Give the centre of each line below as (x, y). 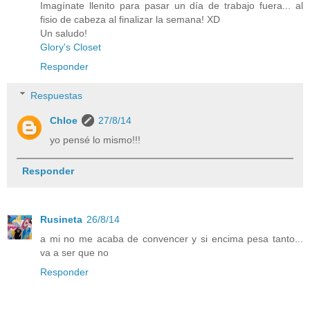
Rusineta (61, 219)
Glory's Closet (71, 47)
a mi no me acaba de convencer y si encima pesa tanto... (172, 238)
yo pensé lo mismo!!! (95, 139)
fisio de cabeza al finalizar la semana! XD (130, 19)
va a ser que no (74, 252)
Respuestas (57, 95)
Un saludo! (64, 33)
